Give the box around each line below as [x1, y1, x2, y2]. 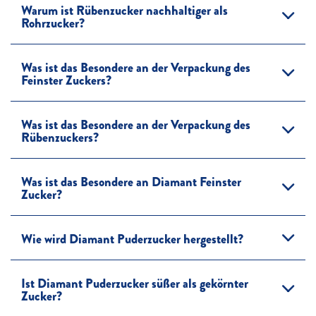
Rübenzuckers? [21, 128, 99, 147]
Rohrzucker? [21, 13, 85, 32]
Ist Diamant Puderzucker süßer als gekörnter [21, 274, 248, 293]
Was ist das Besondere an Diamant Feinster [21, 172, 241, 191]
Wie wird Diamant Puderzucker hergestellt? [21, 229, 243, 248]
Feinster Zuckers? [21, 71, 111, 90]
